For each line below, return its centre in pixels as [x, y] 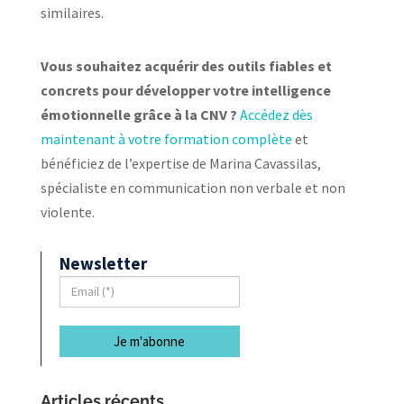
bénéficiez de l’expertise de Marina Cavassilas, [180, 163]
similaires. [73, 12]
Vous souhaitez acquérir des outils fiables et [186, 65]
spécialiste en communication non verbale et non [193, 187]
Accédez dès [276, 114]
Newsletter [103, 263]
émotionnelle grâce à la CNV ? [140, 114]
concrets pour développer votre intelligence [185, 90]
